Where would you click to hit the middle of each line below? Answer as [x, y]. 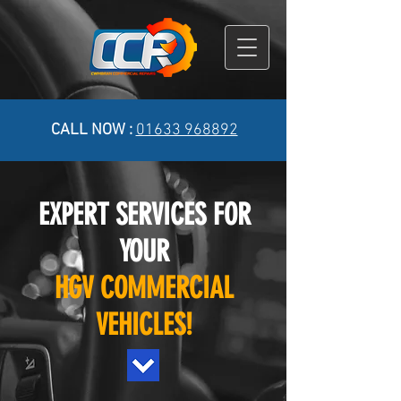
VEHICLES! [144, 324]
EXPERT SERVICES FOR [144, 214]
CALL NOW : [91, 130]
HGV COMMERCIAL [144, 288]
